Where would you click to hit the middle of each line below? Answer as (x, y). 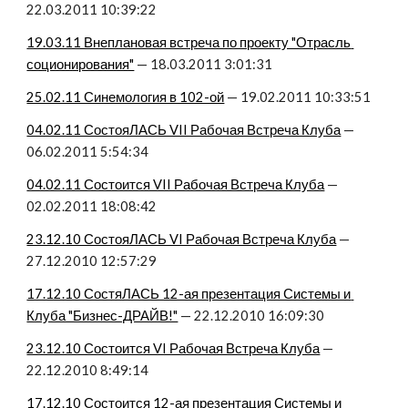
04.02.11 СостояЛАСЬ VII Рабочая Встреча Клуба (184, 130)
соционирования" (81, 64)
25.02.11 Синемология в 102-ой (126, 97)
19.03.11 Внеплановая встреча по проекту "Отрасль (189, 42)
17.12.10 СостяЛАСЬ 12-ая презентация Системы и (189, 294)
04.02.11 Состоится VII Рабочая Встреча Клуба (176, 184)
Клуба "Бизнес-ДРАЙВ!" (102, 316)
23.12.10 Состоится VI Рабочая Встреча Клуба (173, 348)
